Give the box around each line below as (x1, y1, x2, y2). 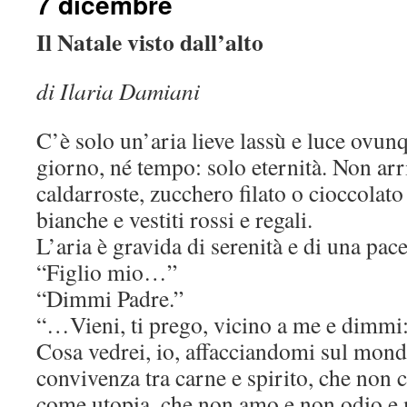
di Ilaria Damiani (36, 75, 200, 106)
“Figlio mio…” (36, 256, 177, 287)
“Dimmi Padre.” (36, 283, 184, 313)
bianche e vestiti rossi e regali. (36, 203, 313, 234)
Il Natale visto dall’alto (36, 25, 263, 59)
